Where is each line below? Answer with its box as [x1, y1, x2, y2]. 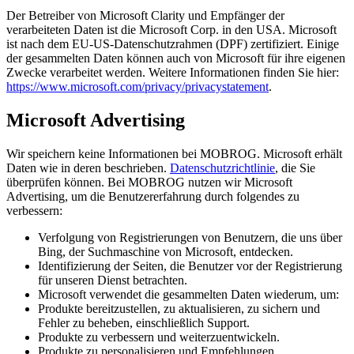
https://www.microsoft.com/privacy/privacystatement [6, 80, 269, 94]
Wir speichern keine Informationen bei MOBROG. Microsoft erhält [6, 146, 342, 160]
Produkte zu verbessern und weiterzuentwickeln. [38, 330, 280, 344]
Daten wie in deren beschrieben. [6, 160, 170, 175]
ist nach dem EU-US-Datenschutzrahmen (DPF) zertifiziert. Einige [6, 37, 339, 51]
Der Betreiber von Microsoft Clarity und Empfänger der [6, 9, 284, 23]
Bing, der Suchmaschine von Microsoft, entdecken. [38, 244, 293, 258]
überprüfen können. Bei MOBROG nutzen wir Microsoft [6, 175, 292, 189]
